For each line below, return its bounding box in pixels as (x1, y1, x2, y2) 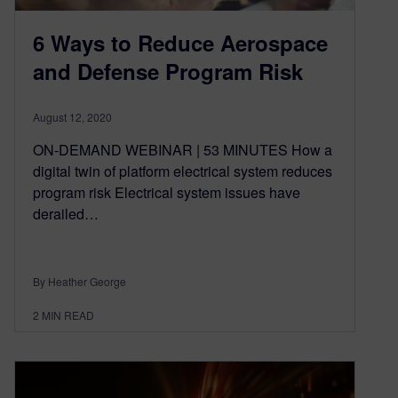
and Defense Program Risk (33, 55, 303, 86)
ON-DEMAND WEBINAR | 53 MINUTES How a (33, 139, 332, 160)
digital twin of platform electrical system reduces (33, 160, 332, 181)
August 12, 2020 (33, 108, 112, 124)
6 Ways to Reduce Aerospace (33, 27, 328, 58)
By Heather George (33, 273, 126, 289)
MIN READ (42, 306, 94, 322)
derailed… (33, 203, 99, 224)
